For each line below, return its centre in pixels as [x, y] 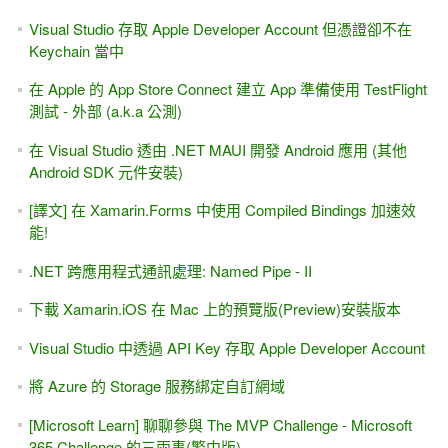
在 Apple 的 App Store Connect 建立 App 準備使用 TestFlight [227, 89]
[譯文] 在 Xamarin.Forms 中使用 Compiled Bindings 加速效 [222, 210]
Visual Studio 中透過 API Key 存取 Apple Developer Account [226, 347]
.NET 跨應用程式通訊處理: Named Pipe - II [170, 270]
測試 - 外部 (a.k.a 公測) [105, 111]
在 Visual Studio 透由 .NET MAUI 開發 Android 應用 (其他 [217, 149]
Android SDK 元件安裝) [105, 171]
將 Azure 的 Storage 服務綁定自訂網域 [156, 386]
